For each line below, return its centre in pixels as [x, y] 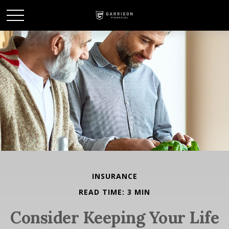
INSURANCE [114, 176]
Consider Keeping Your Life [114, 217]
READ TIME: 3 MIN [114, 192]
